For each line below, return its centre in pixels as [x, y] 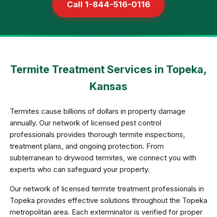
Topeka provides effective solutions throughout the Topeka [108, 200]
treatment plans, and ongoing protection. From [87, 146]
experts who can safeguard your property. [80, 169]
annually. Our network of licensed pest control [85, 123]
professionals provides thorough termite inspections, [97, 134]
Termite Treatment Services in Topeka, [108, 69]
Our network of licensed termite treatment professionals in [107, 189]
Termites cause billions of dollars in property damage [98, 111]
